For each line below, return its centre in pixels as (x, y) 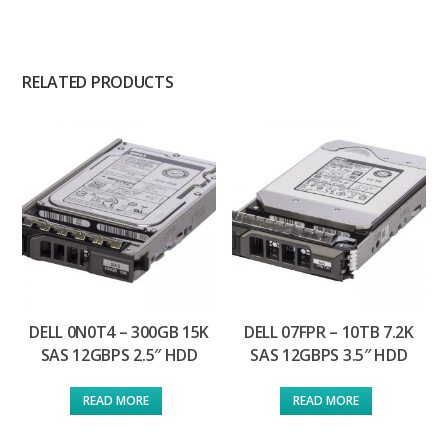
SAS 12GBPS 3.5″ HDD (329, 355)
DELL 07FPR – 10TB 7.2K (328, 332)
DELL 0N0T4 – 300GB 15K (119, 332)
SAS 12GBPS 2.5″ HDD (119, 355)
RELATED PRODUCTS (98, 81)
